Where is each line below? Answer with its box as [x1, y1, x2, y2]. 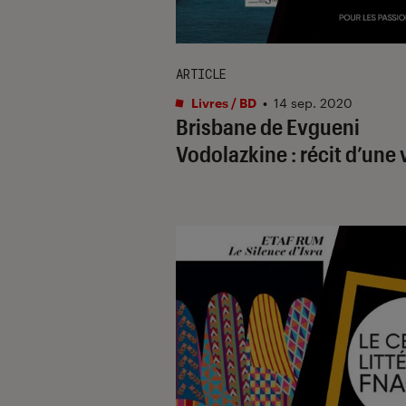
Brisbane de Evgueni [176, 112, 360, 140]
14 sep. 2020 [274, 94, 353, 111]
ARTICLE [176, 64, 227, 82]
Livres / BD [188, 94, 256, 111]
